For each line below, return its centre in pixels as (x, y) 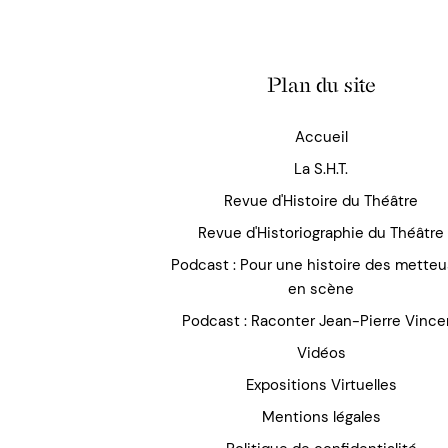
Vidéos (321, 353)
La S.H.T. (321, 169)
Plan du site (321, 85)
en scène (321, 289)
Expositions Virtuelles (321, 385)
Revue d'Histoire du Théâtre (321, 201)
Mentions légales (321, 417)
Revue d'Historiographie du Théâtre (321, 233)
